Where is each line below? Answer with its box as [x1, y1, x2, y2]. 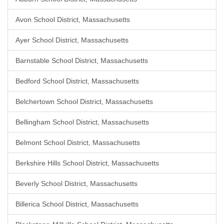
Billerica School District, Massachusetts [15, 200, 138, 208]
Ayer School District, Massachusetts [15, 36, 128, 44]
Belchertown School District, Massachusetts [15, 97, 153, 105]
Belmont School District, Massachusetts [15, 138, 140, 146]
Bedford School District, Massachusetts [15, 77, 139, 85]
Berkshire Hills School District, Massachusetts [15, 159, 159, 167]
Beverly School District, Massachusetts [15, 179, 137, 187]
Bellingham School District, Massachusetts [15, 118, 149, 126]
